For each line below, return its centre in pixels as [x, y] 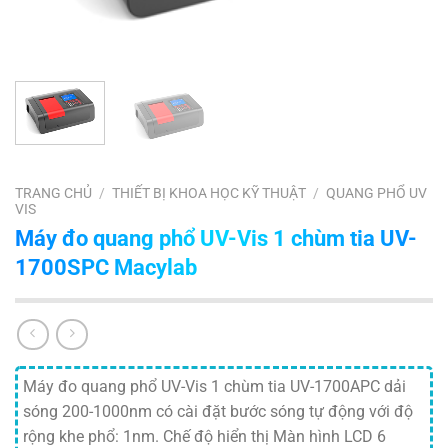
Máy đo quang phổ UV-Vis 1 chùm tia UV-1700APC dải [214, 387]
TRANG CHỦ [53, 192]
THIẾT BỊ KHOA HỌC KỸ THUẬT [209, 192]
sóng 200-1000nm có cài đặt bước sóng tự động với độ [218, 412]
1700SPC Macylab [106, 266]
